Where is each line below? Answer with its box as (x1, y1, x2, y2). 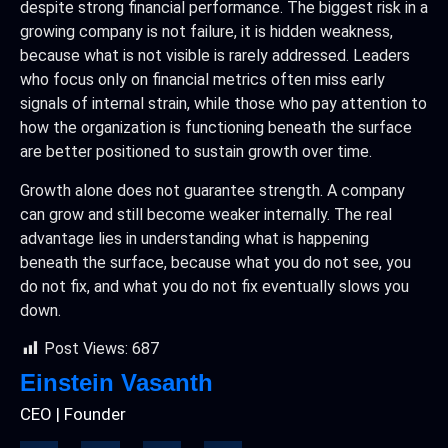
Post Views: (44, 339, 128, 358)
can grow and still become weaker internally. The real (20, 204, 392, 224)
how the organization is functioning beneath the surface (20, 118, 412, 138)
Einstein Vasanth (20, 369, 213, 396)
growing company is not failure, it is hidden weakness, (20, 22, 393, 42)
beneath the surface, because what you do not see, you (20, 252, 411, 272)
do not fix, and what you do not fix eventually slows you (20, 276, 409, 296)
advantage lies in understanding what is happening (20, 228, 369, 248)
